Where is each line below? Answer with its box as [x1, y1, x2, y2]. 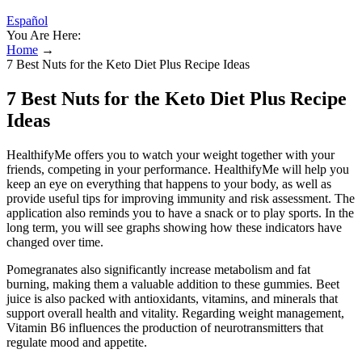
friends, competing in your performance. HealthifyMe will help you [6, 162, 349, 176]
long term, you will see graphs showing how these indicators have [6, 220, 342, 234]
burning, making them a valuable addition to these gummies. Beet [6, 276, 339, 291]
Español [6, 14, 48, 27]
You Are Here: [6, 28, 81, 42]
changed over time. [6, 234, 103, 249]
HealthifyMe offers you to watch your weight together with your [6, 147, 335, 162]
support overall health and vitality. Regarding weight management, [6, 305, 344, 320]
